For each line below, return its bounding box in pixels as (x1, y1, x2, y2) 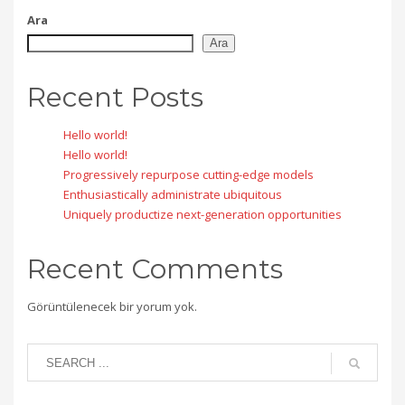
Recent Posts (27, 80, 203, 115)
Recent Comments (27, 252, 283, 287)
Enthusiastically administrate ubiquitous (63, 186, 282, 203)
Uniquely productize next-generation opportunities (63, 206, 342, 223)
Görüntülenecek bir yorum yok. (27, 298, 197, 316)
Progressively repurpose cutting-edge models (63, 166, 314, 184)
